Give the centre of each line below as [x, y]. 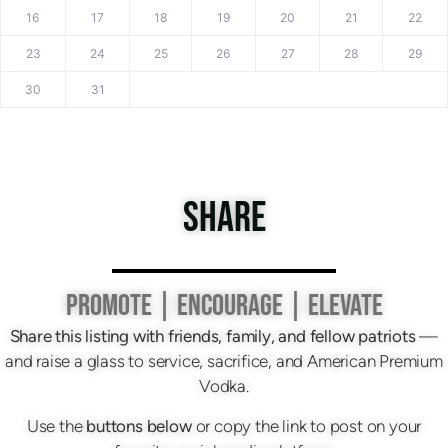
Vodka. [224, 386]
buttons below [139, 425]
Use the [56, 425]
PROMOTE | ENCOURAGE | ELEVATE [224, 306]
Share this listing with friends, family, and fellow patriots [212, 336]
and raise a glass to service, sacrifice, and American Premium [224, 361]
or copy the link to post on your [306, 425]
